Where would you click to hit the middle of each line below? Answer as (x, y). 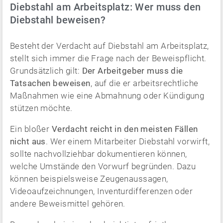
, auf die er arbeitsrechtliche (144, 83)
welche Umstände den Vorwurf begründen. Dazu (103, 166)
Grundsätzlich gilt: (46, 70)
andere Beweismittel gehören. (68, 203)
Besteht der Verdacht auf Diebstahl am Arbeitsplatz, (110, 46)
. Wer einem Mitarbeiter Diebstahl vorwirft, (128, 141)
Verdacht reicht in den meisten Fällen (125, 129)
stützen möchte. (41, 108)
